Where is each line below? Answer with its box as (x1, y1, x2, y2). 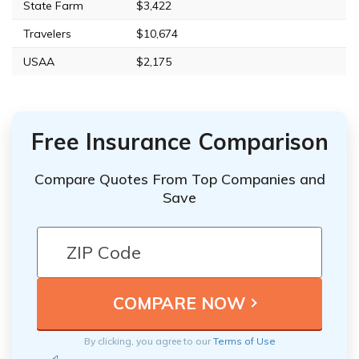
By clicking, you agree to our (83, 334, 213, 347)
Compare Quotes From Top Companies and (34, 169, 325, 188)
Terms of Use (212, 334, 276, 347)
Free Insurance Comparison (30, 127, 329, 155)
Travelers (23, 26, 71, 41)
